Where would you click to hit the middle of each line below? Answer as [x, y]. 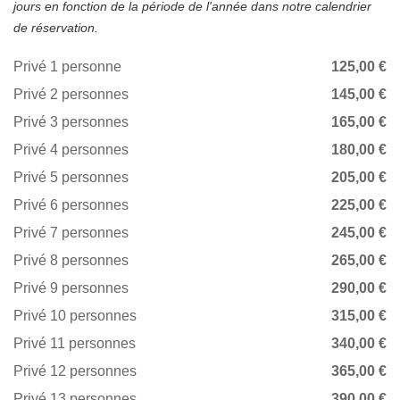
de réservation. [56, 28]
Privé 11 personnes [75, 344]
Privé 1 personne [67, 67]
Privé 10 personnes [75, 316]
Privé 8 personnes [71, 261]
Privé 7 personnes [71, 233]
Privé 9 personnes [71, 288]
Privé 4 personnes [71, 150]
